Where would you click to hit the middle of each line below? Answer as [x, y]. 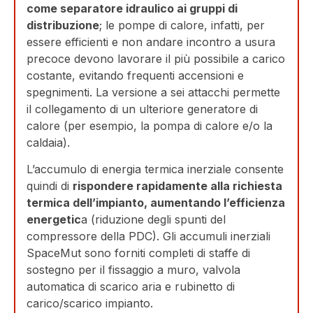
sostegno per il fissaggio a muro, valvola [133, 269]
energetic [54, 219]
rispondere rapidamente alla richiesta [177, 185]
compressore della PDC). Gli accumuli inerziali [148, 236]
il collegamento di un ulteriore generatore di [142, 109]
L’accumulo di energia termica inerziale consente [155, 169]
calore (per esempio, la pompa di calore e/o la [150, 125]
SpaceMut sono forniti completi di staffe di [138, 253]
